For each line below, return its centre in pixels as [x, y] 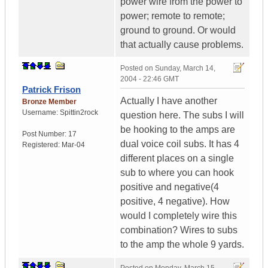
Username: [41, 113]
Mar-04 [73, 145]
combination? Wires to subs [179, 230]
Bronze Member [49, 102]
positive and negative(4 [170, 187]
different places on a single [177, 159]
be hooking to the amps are [178, 130]
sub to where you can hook [177, 173]
